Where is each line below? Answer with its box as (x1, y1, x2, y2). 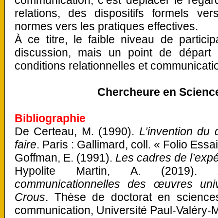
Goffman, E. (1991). (15, 151, 115, 164)
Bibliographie (15, 112, 86, 125)
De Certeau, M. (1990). (15, 125, 139, 138)
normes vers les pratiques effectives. (15, 20, 198, 33)
